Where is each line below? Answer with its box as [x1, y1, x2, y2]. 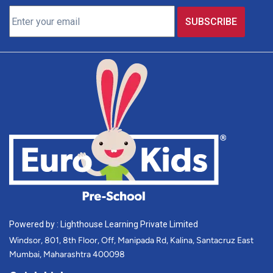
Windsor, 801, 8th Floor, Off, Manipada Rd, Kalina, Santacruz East [9, 235, 253, 246]
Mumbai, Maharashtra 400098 [9, 249, 125, 260]
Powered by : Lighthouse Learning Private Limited [9, 219, 198, 230]
